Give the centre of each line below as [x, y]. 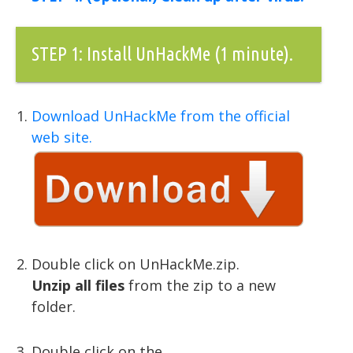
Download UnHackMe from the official [161, 116]
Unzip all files [78, 286]
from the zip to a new [200, 286]
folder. [54, 307]
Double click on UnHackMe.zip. [136, 264]
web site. [62, 137]
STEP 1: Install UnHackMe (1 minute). [162, 54]
